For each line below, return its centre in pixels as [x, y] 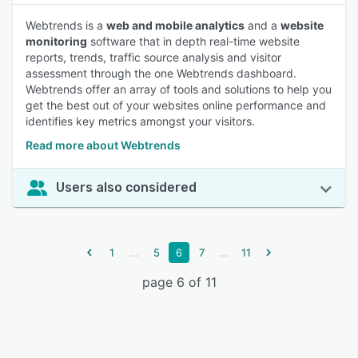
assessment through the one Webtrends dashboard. [161, 73]
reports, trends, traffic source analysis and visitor [153, 57]
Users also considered [126, 187]
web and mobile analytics [175, 25]
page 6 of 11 [179, 282]
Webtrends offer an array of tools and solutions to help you [179, 89]
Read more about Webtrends [103, 145]
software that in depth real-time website [193, 41]
